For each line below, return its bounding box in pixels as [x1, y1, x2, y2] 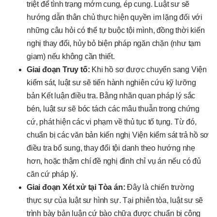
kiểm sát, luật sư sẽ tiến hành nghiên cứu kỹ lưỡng [27, 78, 196, 87]
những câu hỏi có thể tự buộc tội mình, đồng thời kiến [27, 26, 205, 35]
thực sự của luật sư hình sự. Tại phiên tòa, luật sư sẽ [27, 196, 203, 205]
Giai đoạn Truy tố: [27, 65, 90, 74]
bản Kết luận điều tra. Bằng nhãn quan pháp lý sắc [27, 92, 196, 100]
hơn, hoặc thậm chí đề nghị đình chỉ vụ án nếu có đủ [27, 157, 201, 166]
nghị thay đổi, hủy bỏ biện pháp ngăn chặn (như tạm [27, 39, 201, 48]
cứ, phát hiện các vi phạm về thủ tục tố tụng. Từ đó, [27, 118, 197, 126]
